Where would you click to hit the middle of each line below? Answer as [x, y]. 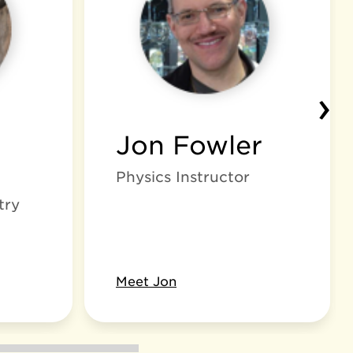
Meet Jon [146, 282]
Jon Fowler [189, 145]
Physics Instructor [183, 177]
